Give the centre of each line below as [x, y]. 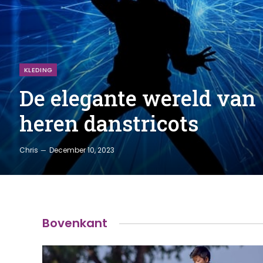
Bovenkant [75, 223]
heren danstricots [109, 123]
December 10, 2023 [82, 150]
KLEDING [38, 70]
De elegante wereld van [138, 98]
